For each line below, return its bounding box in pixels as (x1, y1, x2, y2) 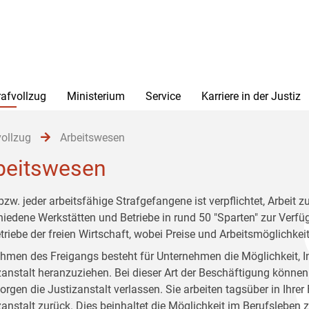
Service (146, 90, 181, 103)
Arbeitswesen (60, 131, 125, 144)
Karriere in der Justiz (201, 90, 301, 103)
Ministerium (67, 90, 125, 103)
